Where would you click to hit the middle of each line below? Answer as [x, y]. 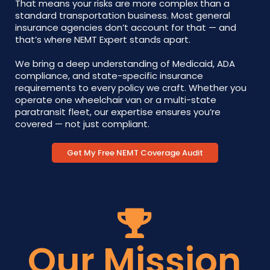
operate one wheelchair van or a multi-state [116, 100]
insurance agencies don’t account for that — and [126, 27]
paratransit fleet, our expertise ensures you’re [118, 112]
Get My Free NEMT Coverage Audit [135, 153]
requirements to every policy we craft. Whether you [131, 88]
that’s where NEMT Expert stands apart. [103, 39]
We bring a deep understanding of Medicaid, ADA [125, 64]
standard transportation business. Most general [123, 15]
